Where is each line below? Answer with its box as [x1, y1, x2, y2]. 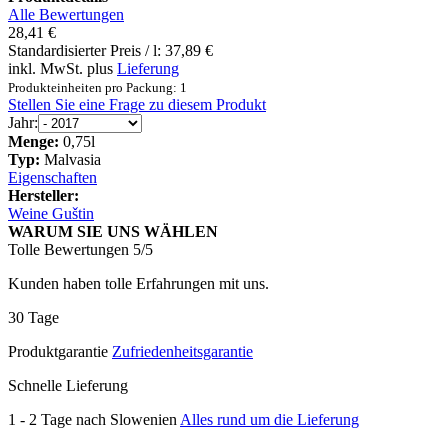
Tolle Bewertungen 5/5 [8, 240, 153, 258]
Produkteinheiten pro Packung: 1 [8, 79, 187, 95]
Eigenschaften [8, 168, 97, 186]
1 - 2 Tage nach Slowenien [8, 410, 180, 428]
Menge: [8, 132, 59, 150]
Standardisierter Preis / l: [8, 41, 165, 59]
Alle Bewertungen [8, 5, 124, 23]
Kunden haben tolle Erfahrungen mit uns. [8, 274, 269, 292]
